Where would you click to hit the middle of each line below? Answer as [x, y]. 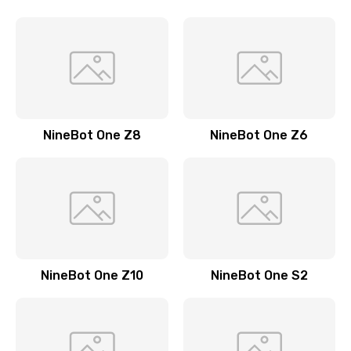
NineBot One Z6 [259, 135]
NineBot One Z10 [92, 275]
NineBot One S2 [259, 275]
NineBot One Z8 [92, 135]
